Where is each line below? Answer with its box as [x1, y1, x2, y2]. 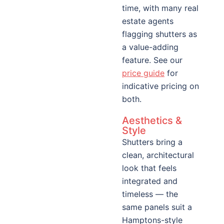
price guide [122, 68, 164, 78]
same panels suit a [122, 202, 192, 212]
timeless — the [122, 189, 178, 199]
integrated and [122, 176, 177, 186]
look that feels [122, 163, 176, 173]
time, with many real [122, 3, 198, 13]
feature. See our [122, 55, 182, 65]
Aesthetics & [122, 114, 182, 126]
